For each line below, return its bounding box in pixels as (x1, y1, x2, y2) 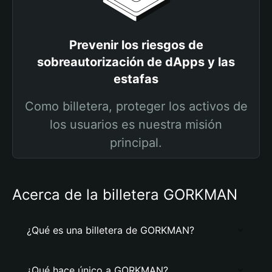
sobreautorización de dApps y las (37, 55, 235, 69)
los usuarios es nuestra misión (50, 117, 222, 132)
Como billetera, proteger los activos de (24, 99, 248, 114)
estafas (114, 72, 158, 86)
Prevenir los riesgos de (69, 38, 203, 52)
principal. (110, 135, 162, 150)
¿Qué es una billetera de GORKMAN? (27, 224, 194, 236)
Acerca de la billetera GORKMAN (12, 186, 237, 203)
